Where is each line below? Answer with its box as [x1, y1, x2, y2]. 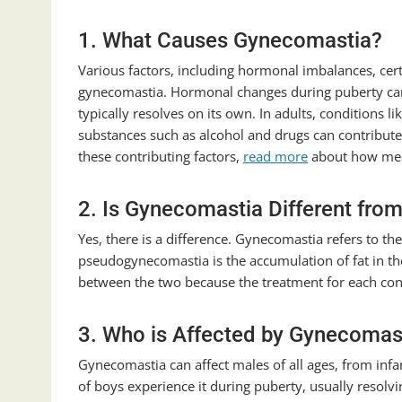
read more [243, 147, 308, 166]
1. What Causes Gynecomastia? [78, 28, 382, 54]
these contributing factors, [78, 147, 243, 166]
